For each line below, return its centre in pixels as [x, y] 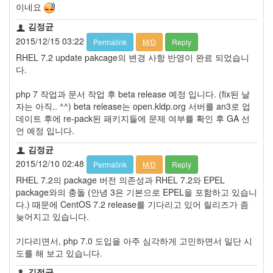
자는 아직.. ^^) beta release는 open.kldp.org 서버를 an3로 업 [133, 106]
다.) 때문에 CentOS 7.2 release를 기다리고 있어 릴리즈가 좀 [132, 204]
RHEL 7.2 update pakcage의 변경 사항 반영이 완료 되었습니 [133, 57]
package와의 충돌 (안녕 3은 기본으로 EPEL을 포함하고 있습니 [136, 192]
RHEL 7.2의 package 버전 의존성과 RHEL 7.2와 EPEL [120, 179]
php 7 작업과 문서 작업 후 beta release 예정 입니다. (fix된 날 [133, 94]
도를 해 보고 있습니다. [59, 253]
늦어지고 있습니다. [52, 216]
